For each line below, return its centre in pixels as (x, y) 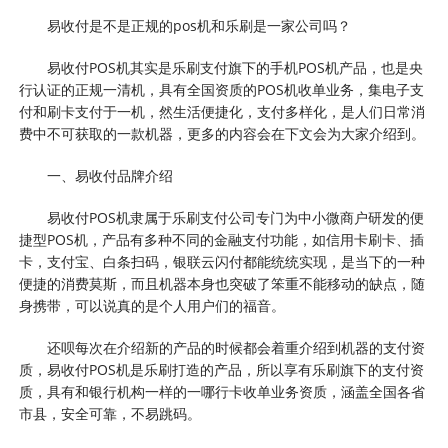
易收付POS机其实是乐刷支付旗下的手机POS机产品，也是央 (235, 67)
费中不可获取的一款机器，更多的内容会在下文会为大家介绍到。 (222, 133)
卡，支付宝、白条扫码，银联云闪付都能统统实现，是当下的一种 (222, 261)
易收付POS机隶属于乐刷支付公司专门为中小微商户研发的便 (236, 217)
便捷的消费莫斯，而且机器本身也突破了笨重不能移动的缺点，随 (222, 283)
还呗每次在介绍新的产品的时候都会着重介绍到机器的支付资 (236, 347)
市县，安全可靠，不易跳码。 (110, 413)
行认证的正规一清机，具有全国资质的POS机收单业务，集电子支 (222, 89)
